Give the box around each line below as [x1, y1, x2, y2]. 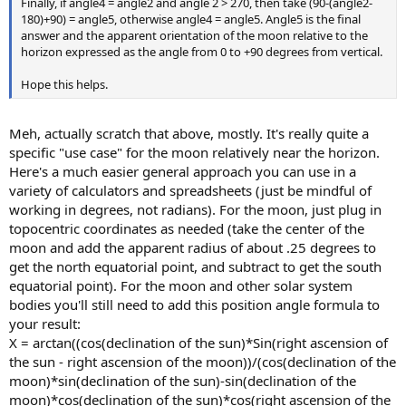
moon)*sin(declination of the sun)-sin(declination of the [9, 372, 356, 391]
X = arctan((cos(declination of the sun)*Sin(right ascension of [9, 333, 388, 353]
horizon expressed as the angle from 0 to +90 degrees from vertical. [21, 43, 382, 60]
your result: [9, 314, 81, 333]
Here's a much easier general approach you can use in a [9, 162, 356, 181]
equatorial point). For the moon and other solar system [9, 276, 353, 295]
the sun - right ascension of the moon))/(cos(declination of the [9, 353, 396, 372]
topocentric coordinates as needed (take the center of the [9, 219, 364, 238]
